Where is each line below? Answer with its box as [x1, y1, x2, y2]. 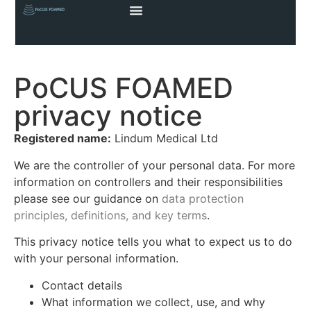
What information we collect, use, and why [42, 294, 265, 309]
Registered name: [14, 131, 111, 146]
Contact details [42, 278, 122, 292]
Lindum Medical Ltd [111, 131, 218, 146]
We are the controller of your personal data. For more [14, 158, 295, 172]
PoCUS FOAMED [14, 71, 233, 106]
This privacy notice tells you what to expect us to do [14, 235, 292, 249]
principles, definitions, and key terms [14, 208, 207, 222]
